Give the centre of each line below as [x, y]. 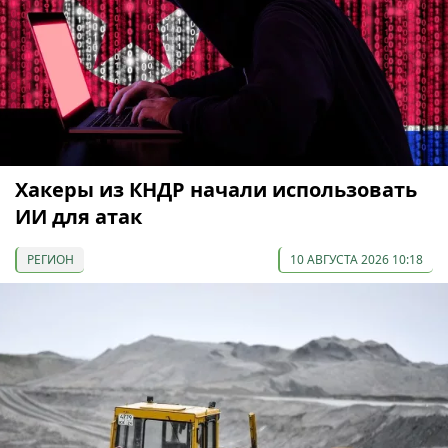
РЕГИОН [50, 260]
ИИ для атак [78, 217]
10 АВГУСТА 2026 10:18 [356, 260]
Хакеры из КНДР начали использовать [216, 190]
